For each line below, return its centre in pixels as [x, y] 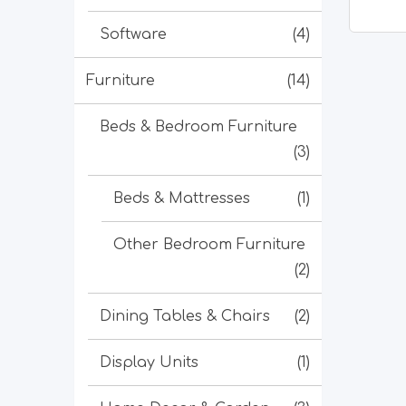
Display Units [149, 362]
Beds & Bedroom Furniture [198, 127]
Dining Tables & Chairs [185, 316]
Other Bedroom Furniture [209, 245]
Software [133, 34]
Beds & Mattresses [182, 198]
